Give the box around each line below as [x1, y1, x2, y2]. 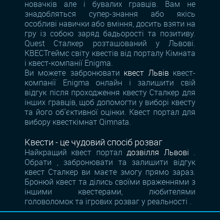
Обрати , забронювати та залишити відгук [25, 156, 195, 167]
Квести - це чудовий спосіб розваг [25, 136, 163, 148]
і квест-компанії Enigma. [25, 57, 113, 68]
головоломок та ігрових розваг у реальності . [25, 195, 192, 207]
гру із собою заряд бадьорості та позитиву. [25, 27, 195, 39]
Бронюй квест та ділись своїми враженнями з [25, 176, 195, 187]
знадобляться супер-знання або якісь [25, 8, 195, 19]
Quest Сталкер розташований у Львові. [25, 37, 195, 49]
